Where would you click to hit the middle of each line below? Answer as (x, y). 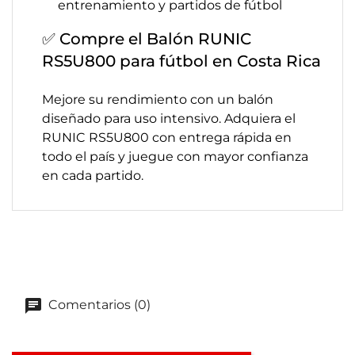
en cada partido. (93, 176)
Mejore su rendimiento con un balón (158, 99)
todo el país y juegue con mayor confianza (175, 157)
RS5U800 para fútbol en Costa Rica (181, 61)
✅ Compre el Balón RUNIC (147, 39)
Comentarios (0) (98, 305)
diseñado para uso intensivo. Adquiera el (169, 118)
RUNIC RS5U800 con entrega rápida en (167, 137)
